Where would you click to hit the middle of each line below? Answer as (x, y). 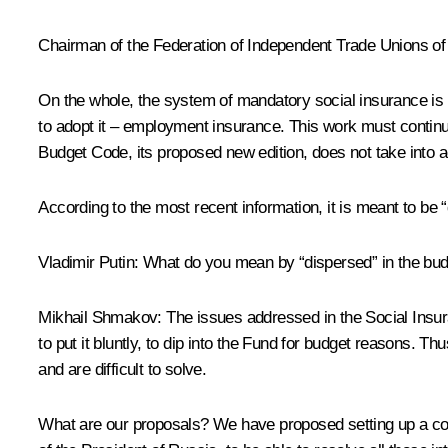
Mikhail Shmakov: (102, 317)
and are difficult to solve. (122, 369)
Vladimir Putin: (88, 262)
